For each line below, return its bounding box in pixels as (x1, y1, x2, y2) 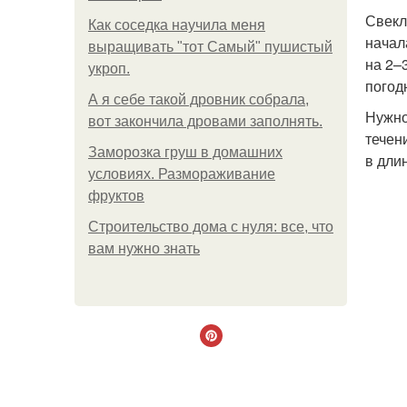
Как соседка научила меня (88, 17, 265, 33)
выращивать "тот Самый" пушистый (88, 39, 333, 55)
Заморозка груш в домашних (88, 144, 283, 160)
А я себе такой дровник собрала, (88, 92, 309, 107)
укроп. (88, 61, 130, 76)
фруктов (88, 188, 144, 203)
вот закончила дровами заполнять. (88, 114, 323, 129)
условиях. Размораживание (88, 166, 275, 182)
